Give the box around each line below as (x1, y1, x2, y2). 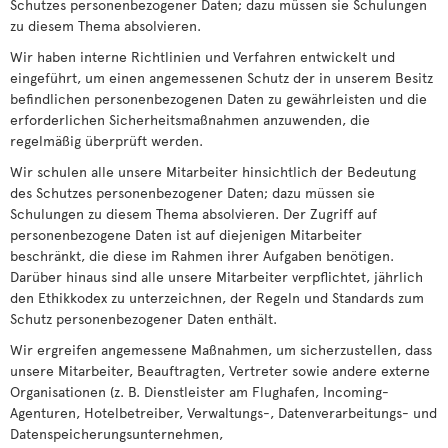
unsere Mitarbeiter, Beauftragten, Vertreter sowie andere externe (10, 361, 430, 380)
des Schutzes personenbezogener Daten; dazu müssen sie (10, 183, 375, 202)
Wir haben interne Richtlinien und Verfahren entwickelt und (10, 47, 395, 66)
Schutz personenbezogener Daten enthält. (10, 309, 277, 328)
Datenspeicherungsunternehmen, (10, 424, 223, 443)
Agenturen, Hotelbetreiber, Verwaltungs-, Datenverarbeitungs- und (10, 403, 437, 422)
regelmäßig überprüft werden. (10, 131, 203, 150)
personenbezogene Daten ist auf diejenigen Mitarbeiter (10, 225, 362, 244)
